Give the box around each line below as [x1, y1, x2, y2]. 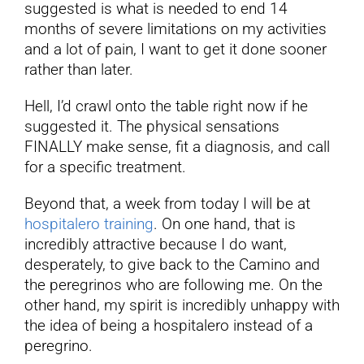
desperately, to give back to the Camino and [24, 255, 320, 275]
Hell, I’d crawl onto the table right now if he [24, 97, 308, 116]
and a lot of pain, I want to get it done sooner [24, 40, 327, 59]
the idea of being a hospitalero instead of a [24, 316, 313, 336]
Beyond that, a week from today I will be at [24, 194, 310, 214]
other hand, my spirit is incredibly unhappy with [24, 296, 340, 315]
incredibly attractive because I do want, [24, 235, 287, 254]
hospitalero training [24, 214, 154, 234]
